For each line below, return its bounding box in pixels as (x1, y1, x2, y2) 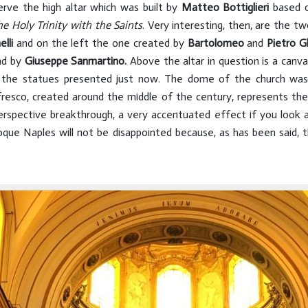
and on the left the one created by (13, 36, 188, 49)
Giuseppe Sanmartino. (24, 54, 127, 67)
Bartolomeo (187, 36, 247, 49)
